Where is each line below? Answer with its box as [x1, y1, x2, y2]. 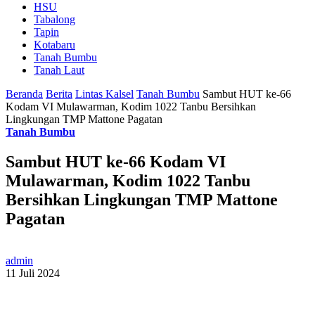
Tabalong [34, 13, 75, 25]
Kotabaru [34, 38, 75, 51]
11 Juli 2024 [6, 267, 60, 280]
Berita [46, 87, 72, 100]
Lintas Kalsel [75, 87, 134, 100]
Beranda [6, 87, 43, 100]
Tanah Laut [34, 63, 84, 76]
